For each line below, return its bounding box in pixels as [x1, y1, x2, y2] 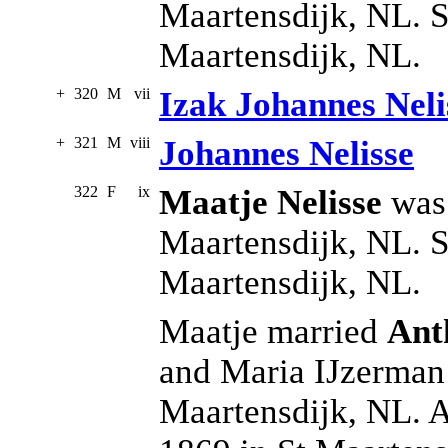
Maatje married [159, 312, 387, 352]
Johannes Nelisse [159, 134, 414, 174]
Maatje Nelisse [159, 183, 382, 223]
